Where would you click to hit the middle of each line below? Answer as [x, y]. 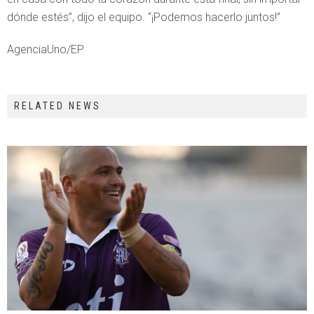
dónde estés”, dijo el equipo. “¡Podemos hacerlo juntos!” [144, 17]
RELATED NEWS [57, 106]
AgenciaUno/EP [46, 49]
